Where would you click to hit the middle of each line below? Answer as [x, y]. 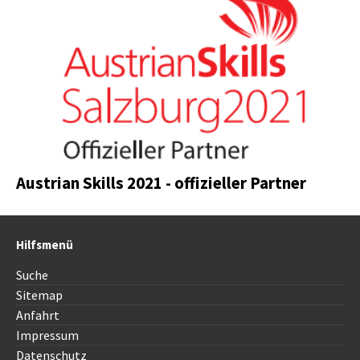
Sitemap [39, 295]
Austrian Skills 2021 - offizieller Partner [161, 183]
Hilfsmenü [45, 245]
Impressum [47, 335]
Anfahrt [38, 315]
